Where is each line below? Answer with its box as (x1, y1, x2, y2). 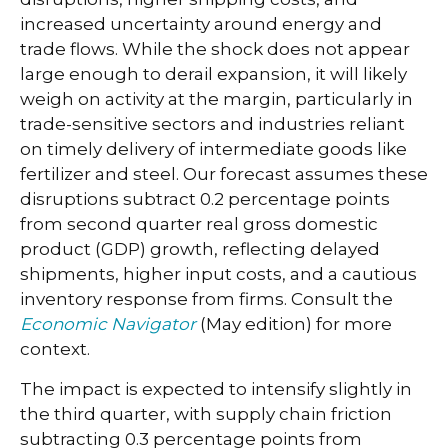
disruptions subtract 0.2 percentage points (20, 189, 390, 209)
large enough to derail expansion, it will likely (20, 64, 407, 84)
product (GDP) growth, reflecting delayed (20, 239, 380, 259)
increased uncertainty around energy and (20, 14, 382, 34)
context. (20, 339, 94, 359)
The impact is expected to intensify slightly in (20, 379, 412, 399)
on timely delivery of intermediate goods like (20, 139, 407, 159)
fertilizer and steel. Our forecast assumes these (20, 164, 428, 184)
